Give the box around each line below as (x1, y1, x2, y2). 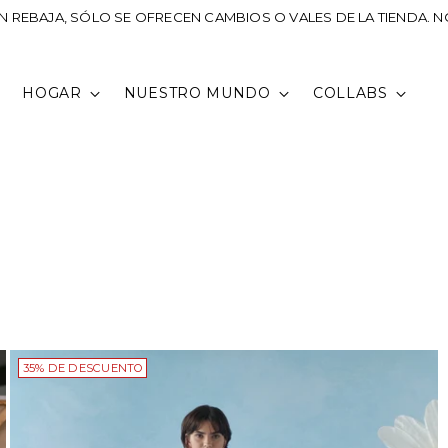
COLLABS (312, 84, 388, 103)
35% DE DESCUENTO (22, 360, 143, 375)
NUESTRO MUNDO (123, 84, 271, 103)
